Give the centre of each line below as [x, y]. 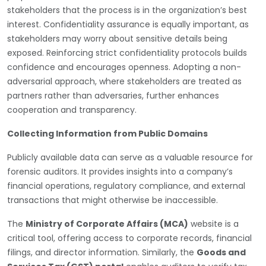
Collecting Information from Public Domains [107, 133]
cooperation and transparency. [72, 110]
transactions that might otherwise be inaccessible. [113, 200]
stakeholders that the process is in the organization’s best [127, 10]
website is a [213, 224]
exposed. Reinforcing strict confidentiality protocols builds [127, 53]
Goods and [221, 252]
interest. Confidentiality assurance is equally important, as [128, 24]
